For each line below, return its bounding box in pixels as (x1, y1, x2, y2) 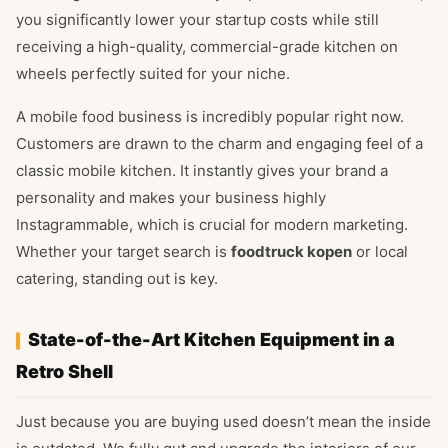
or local (352, 242, 408, 262)
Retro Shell (16, 361, 113, 383)
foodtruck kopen (231, 242, 352, 262)
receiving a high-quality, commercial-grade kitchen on (16, 37, 398, 57)
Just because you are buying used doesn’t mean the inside (16, 412, 431, 432)
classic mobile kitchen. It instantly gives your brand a (16, 161, 388, 181)
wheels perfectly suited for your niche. (16, 64, 290, 84)
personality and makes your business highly (16, 188, 326, 208)
